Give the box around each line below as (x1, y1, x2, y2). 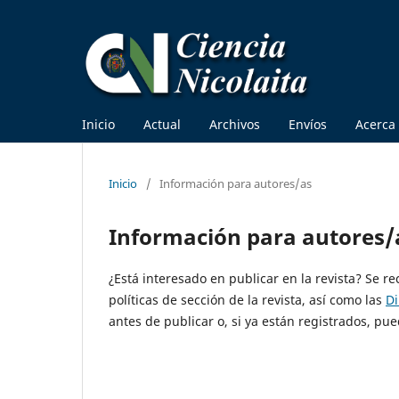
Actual (143, 115, 181, 133)
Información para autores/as (159, 175, 312, 191)
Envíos (289, 115, 327, 133)
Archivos (209, 115, 260, 133)
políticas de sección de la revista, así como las (109, 290, 386, 308)
